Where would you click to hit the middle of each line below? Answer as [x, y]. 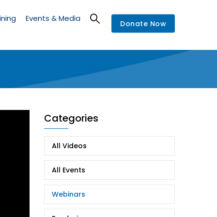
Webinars [69, 194]
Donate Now [143, 23]
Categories [71, 118]
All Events [69, 170]
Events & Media [53, 18]
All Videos [69, 146]
